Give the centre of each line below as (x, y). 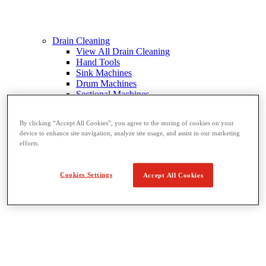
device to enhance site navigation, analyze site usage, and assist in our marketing (130, 133)
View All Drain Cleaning (123, 52)
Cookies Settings (86, 174)
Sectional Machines (113, 94)
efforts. (30, 143)
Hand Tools (98, 62)
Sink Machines (104, 73)
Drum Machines (106, 84)
